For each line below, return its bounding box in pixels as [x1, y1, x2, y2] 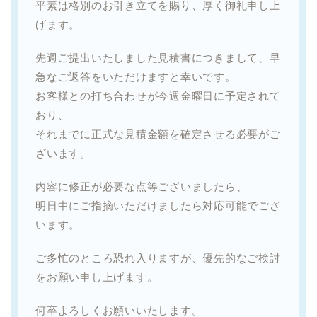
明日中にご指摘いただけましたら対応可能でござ [35, 199, 281, 212]
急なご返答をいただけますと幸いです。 [35, 70, 236, 83]
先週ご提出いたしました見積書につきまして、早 [35, 51, 281, 64]
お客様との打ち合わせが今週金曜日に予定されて [35, 89, 281, 102]
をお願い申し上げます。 [35, 270, 158, 283]
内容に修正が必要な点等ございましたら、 [35, 180, 248, 192]
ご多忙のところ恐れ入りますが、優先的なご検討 [35, 251, 281, 264]
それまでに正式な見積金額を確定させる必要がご [35, 127, 281, 140]
